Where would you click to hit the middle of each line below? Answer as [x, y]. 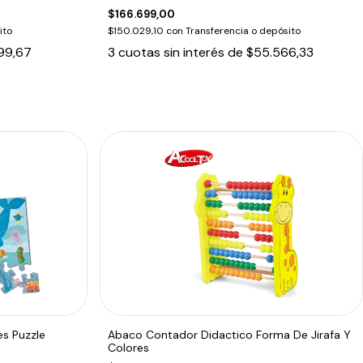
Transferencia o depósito [243, 30]
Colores [129, 347]
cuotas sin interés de [183, 52]
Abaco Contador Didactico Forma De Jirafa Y [230, 334]
